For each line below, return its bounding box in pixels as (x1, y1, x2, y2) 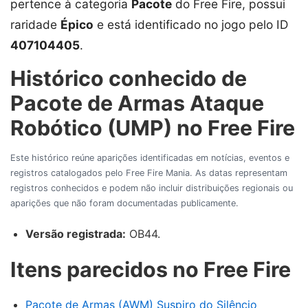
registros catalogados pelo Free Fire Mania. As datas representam (10, 167, 287, 178)
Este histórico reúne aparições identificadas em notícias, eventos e (10, 152, 289, 163)
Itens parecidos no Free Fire (10, 256, 291, 282)
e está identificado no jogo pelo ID (93, 16, 288, 32)
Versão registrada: (25, 226, 126, 241)
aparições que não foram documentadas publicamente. (10, 197, 239, 208)
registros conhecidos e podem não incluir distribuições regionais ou (10, 182, 293, 193)
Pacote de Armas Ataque (10, 90, 264, 115)
